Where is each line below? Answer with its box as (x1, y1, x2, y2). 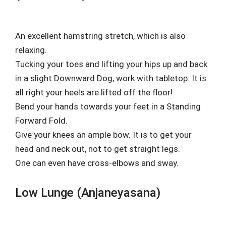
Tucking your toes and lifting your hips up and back (15, 59, 207, 69)
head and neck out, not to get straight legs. (15, 143, 180, 154)
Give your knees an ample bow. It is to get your (15, 129, 192, 140)
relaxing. (15, 44, 47, 55)
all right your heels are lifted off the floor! (15, 87, 173, 97)
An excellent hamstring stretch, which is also (15, 30, 186, 41)
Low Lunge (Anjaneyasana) (15, 186, 160, 200)
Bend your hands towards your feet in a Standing (15, 101, 201, 111)
